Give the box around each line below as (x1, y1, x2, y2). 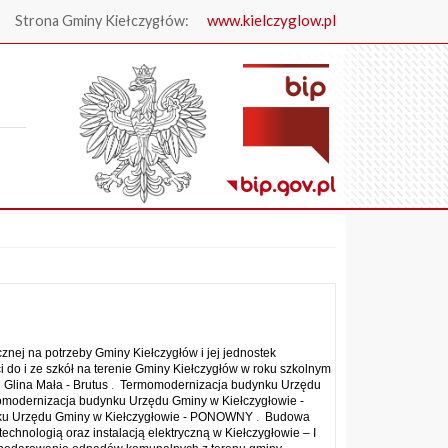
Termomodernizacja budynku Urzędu (119, 378, 321, 393)
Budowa (264, 410, 310, 425)
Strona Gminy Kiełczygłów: (15, 12, 192, 29)
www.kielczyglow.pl (207, 11, 336, 29)
